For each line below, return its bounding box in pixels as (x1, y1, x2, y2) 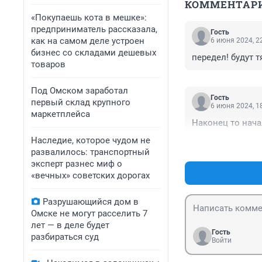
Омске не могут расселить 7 (31, 208, 147, 219)
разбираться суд (31, 232, 99, 242)
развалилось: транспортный (31, 147, 150, 157)
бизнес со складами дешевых (31, 47, 156, 58)
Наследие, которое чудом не (31, 135, 150, 146)
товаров (31, 59, 65, 70)
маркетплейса (31, 109, 90, 119)
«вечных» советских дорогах (31, 170, 150, 181)
